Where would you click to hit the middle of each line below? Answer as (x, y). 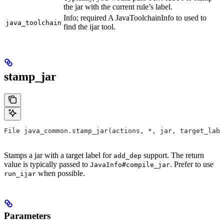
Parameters (27, 215)
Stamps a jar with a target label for (59, 155)
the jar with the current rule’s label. (118, 7)
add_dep (127, 155)
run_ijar (20, 173)
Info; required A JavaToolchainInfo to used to (135, 18)
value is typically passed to (47, 164)
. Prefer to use (192, 164)
